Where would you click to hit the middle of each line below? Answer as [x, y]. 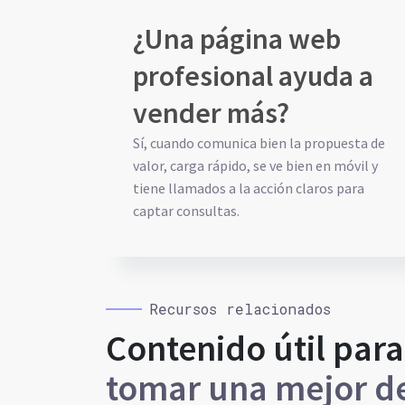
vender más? [211, 113]
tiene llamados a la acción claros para [249, 188]
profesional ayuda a [253, 76]
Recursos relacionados [240, 309]
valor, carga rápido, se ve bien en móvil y [255, 165]
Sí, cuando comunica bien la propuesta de [259, 143]
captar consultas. [186, 211]
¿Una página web [237, 39]
